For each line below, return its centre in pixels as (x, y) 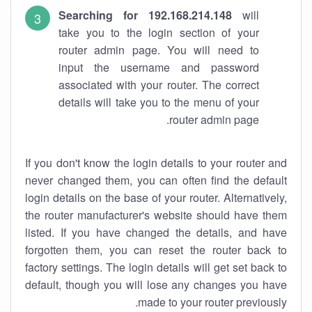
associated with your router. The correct (159, 85)
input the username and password (159, 67)
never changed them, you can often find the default (156, 180)
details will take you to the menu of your (159, 102)
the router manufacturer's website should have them (156, 215)
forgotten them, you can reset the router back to (156, 250)
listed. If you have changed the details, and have (156, 232)
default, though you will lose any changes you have (156, 284)
